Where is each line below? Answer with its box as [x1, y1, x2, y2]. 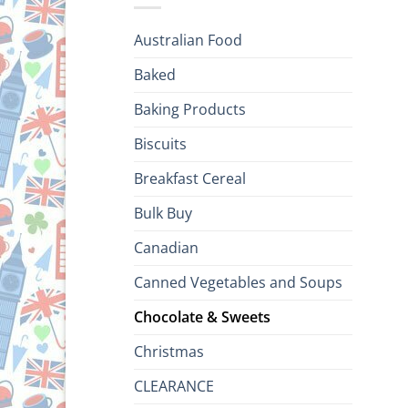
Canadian [134, 238, 199, 259]
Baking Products [134, 99, 246, 120]
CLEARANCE [134, 376, 214, 397]
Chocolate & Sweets [134, 307, 270, 328]
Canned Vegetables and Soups [134, 272, 342, 293]
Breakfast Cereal [134, 168, 246, 189]
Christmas [134, 342, 204, 362]
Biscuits [134, 134, 187, 155]
